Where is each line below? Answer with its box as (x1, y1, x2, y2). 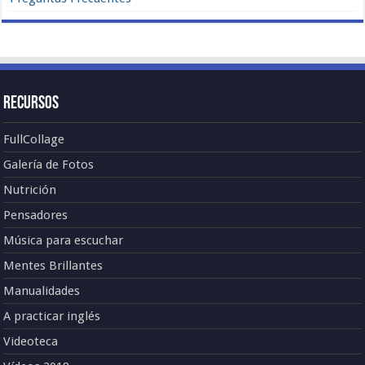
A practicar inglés (3, 308, 101, 323)
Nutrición (3, 182, 57, 197)
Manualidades (3, 283, 81, 298)
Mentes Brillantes (3, 257, 103, 273)
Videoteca (3, 333, 59, 349)
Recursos (3, 94, 59, 113)
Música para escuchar (3, 232, 124, 248)
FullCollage (3, 131, 65, 147)
